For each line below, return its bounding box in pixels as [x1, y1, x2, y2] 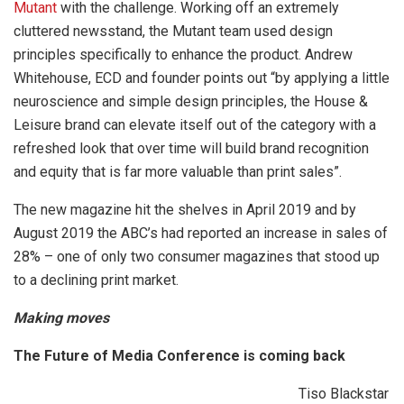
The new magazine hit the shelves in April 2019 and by [14, 201, 356, 219]
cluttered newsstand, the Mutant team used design [14, 23, 333, 41]
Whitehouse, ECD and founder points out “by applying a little [14, 69, 390, 87]
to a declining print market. [14, 271, 179, 289]
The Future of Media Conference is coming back [14, 347, 345, 365]
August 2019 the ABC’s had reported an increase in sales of [14, 225, 388, 243]
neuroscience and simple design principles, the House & [14, 93, 368, 111]
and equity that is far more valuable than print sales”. [14, 163, 342, 181]
